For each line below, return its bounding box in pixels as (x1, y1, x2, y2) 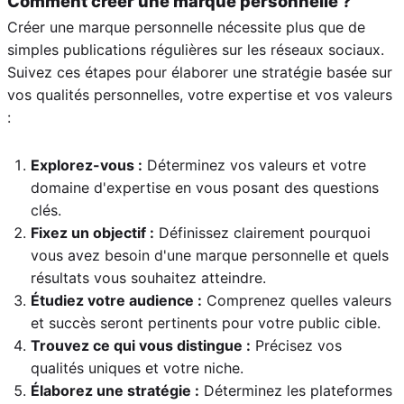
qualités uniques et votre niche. (31, 358, 243, 377)
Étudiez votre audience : (31, 290, 202, 309)
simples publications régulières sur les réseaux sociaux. (7, 40, 384, 59)
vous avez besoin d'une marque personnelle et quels (31, 245, 389, 264)
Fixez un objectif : (31, 223, 154, 242)
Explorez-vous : (31, 155, 142, 174)
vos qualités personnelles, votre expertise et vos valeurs (7, 85, 392, 104)
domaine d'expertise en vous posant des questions (31, 178, 379, 197)
